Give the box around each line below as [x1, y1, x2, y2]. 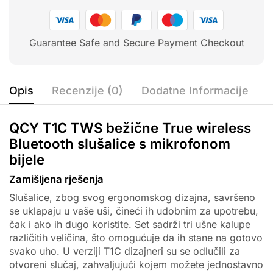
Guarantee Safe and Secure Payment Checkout [29, 37, 244, 49]
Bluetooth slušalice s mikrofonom [9, 135, 230, 152]
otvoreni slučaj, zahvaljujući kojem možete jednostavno [9, 258, 263, 271]
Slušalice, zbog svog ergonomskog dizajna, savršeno [9, 191, 255, 204]
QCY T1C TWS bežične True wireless [9, 119, 251, 136]
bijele [9, 151, 44, 168]
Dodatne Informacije [141, 84, 249, 97]
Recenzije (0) [52, 84, 123, 97]
